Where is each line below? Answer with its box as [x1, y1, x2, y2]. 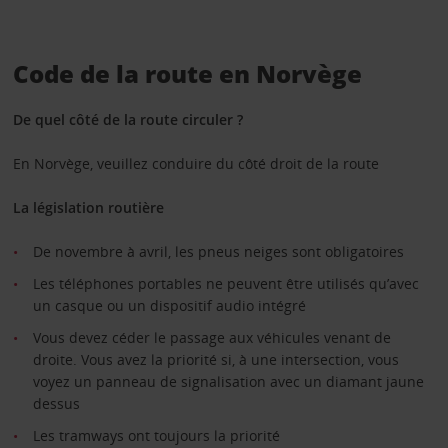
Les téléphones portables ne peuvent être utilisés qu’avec [32, 273, 419, 293]
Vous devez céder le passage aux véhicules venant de [32, 327, 391, 347]
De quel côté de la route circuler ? [12, 109, 243, 129]
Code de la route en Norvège [12, 56, 362, 90]
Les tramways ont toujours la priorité [32, 425, 280, 445]
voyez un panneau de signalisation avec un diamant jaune [32, 371, 424, 391]
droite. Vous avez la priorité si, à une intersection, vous [32, 349, 399, 369]
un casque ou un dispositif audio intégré [32, 295, 306, 315]
